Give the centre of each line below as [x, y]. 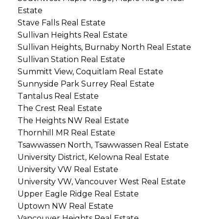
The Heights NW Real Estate [73, 121]
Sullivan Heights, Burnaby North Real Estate [104, 47]
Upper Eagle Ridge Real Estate [78, 194]
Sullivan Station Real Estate [71, 60]
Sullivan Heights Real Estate [72, 35]
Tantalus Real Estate [58, 96]
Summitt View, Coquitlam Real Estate [90, 72]
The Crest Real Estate [60, 109]
